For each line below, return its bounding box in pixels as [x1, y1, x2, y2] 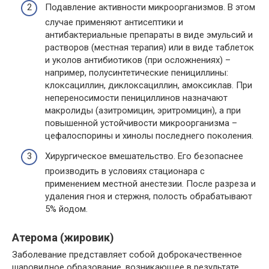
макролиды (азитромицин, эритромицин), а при [45, 105, 241, 116]
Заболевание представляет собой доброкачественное [12, 249, 242, 260]
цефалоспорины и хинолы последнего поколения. [45, 130, 253, 142]
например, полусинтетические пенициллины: [45, 67, 228, 79]
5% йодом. [45, 203, 88, 214]
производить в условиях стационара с [45, 165, 205, 177]
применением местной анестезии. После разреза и [45, 178, 256, 189]
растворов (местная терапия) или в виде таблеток [45, 42, 254, 53]
